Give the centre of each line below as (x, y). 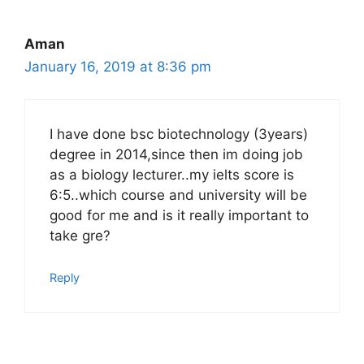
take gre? (80, 236)
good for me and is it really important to (179, 215)
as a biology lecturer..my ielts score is (172, 175)
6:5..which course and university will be (178, 195)
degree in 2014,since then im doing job (176, 154)
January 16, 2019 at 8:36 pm (118, 66)
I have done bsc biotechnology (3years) (179, 134)
